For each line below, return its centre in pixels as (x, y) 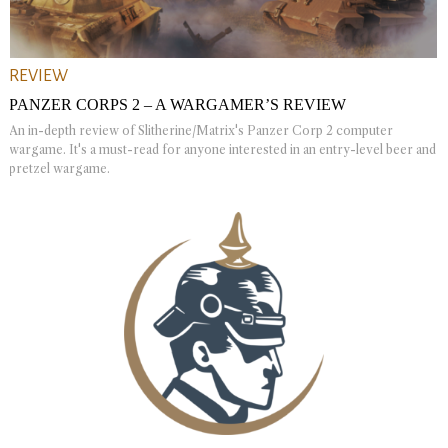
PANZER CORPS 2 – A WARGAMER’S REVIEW (177, 104)
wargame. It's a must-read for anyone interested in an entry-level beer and (222, 149)
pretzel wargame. (59, 168)
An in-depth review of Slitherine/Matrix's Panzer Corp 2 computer (201, 130)
